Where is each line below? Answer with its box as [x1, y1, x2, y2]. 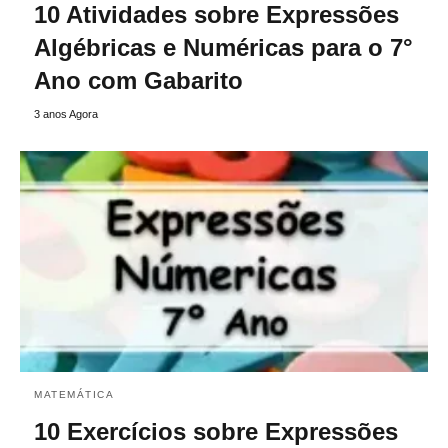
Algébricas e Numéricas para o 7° [34, 33, 413, 61]
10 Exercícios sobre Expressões [34, 418, 398, 446]
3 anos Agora [34, 107, 98, 120]
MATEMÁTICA [34, 389, 114, 401]
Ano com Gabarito [34, 66, 243, 94]
